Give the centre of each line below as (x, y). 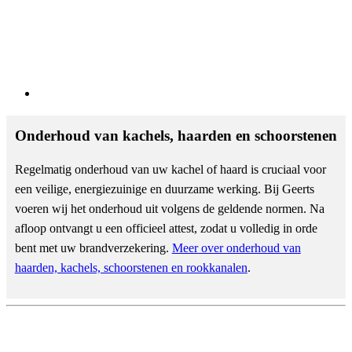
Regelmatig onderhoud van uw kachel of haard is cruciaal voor (170, 170)
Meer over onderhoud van (236, 248)
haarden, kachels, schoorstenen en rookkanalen (131, 268)
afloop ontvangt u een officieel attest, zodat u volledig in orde (166, 229)
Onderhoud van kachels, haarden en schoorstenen (176, 136)
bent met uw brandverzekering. (93, 248)
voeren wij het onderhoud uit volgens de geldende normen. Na (169, 209)
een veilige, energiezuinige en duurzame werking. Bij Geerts (164, 189)
